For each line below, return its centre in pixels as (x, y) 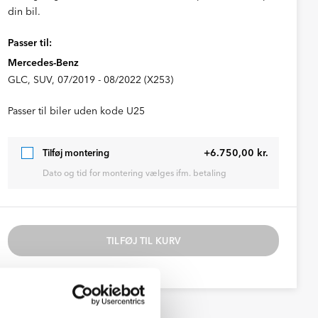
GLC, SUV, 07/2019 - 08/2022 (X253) (90, 79)
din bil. (24, 11)
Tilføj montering (76, 152)
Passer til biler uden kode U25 (76, 111)
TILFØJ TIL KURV (143, 241)
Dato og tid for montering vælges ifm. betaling (134, 173)
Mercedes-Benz (43, 62)
